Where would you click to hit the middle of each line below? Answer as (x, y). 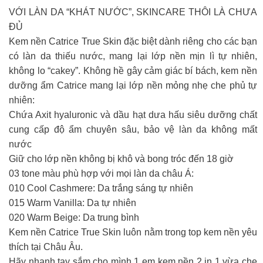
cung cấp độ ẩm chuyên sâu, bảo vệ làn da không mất (133, 129)
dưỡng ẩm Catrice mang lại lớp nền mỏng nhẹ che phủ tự (133, 85)
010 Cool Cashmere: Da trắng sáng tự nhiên (101, 188)
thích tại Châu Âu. (46, 247)
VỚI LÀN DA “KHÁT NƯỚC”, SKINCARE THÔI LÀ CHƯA (133, 12)
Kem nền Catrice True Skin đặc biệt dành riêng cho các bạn (133, 41)
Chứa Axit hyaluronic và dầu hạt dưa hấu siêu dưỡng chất (133, 114)
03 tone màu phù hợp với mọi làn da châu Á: (101, 173)
